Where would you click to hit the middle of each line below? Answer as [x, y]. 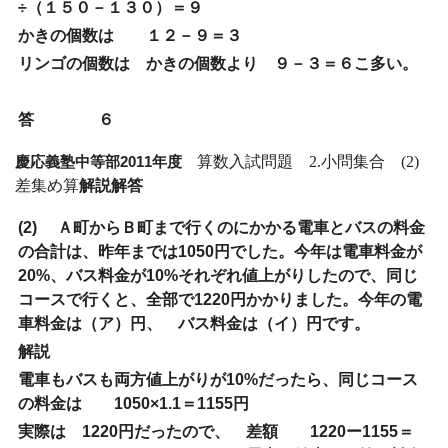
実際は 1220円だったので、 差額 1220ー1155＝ [216, 431]
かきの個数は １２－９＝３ [130, 35]
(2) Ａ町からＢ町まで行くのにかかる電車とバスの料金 [221, 227]
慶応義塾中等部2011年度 [106, 161]
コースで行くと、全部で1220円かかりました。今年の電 [220, 299]
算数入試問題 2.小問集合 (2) [308, 161]
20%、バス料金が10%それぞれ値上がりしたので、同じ [218, 275]
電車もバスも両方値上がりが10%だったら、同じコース [218, 379]
